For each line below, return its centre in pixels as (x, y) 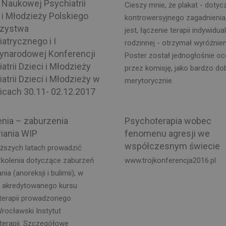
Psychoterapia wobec (168, 121)
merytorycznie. (149, 81)
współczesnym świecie (172, 146)
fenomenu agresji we (167, 133)
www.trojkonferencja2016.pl (170, 160)
